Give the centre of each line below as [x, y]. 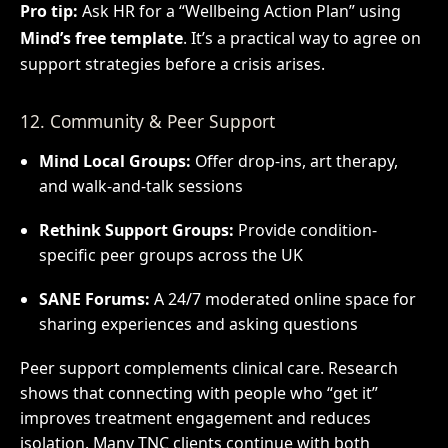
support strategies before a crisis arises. [172, 64]
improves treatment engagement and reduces [195, 418]
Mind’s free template [101, 38]
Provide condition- [305, 230]
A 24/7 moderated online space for [282, 299]
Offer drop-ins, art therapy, [294, 161]
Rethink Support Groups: [136, 230]
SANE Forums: [94, 299]
